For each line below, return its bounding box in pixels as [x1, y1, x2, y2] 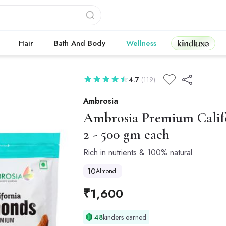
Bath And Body [54, 38, 105, 49]
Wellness [126, 38, 156, 49]
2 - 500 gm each [83, 126, 169, 143]
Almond [96, 166, 118, 176]
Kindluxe [178, 37, 209, 49]
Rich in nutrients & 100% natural [83, 147, 192, 158]
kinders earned [103, 212, 147, 222]
